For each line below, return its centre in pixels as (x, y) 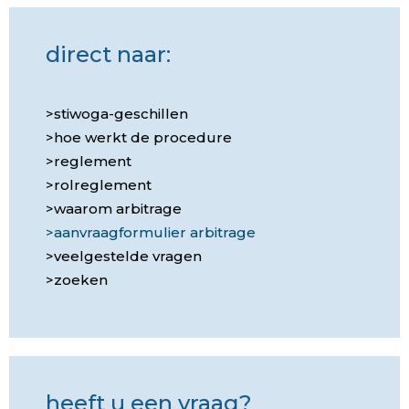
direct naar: (108, 54)
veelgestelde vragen (128, 256)
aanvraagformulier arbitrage (155, 232)
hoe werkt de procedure (143, 137)
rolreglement (103, 185)
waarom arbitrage (118, 209)
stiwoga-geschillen (121, 114)
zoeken (81, 280)
